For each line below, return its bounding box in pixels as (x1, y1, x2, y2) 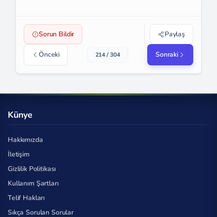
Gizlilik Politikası (8, 164, 56, 173)
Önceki (39, 50, 60, 59)
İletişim (8, 149, 30, 159)
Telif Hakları (8, 193, 45, 202)
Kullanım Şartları (8, 178, 59, 188)
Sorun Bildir (39, 30, 75, 39)
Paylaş (164, 30, 185, 39)
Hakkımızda (8, 135, 43, 144)
